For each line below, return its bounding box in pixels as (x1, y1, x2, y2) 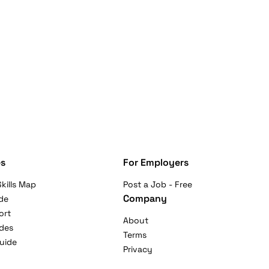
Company (122, 192, 167, 205)
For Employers (122, 156, 189, 169)
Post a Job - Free (122, 179, 192, 190)
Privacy (122, 244, 153, 255)
